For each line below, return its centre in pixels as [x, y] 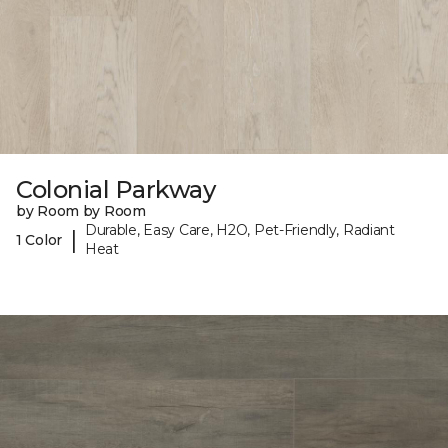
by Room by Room [81, 211]
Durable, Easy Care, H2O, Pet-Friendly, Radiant [239, 230]
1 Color [39, 239]
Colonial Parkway [116, 190]
